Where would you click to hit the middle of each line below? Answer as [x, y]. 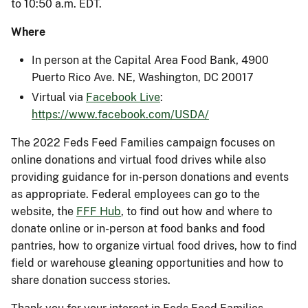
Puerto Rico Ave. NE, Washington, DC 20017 [143, 77]
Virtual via [59, 97]
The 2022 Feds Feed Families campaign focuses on [143, 142]
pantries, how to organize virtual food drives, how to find [154, 245]
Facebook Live [123, 97]
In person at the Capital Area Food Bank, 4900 [150, 60]
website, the [44, 211]
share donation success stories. [91, 280]
